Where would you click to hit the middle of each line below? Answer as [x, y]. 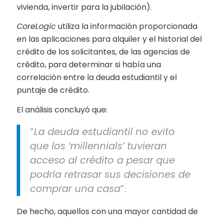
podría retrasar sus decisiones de [110, 174]
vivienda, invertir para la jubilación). [84, 7]
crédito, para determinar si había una [89, 65]
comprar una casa [75, 188]
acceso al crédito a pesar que [102, 160]
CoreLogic [36, 27]
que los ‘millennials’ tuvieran [98, 146]
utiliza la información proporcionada [126, 27]
